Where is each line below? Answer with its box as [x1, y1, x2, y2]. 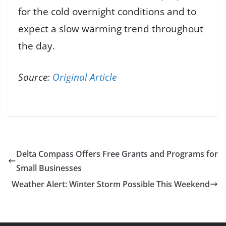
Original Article [52, 71, 117, 84]
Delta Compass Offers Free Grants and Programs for [16, 148, 218, 160]
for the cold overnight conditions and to [18, 5, 196, 18]
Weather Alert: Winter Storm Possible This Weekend [12, 179, 210, 190]
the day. [18, 39, 55, 52]
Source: [18, 71, 52, 84]
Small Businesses [16, 162, 82, 174]
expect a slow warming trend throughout [18, 22, 203, 35]
